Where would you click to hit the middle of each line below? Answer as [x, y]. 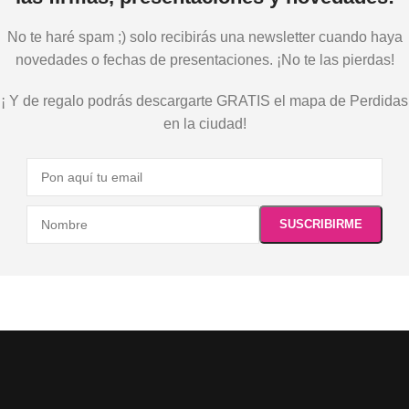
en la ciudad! [204, 124]
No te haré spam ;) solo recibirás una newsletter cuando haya [204, 37]
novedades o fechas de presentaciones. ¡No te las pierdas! [204, 60]
